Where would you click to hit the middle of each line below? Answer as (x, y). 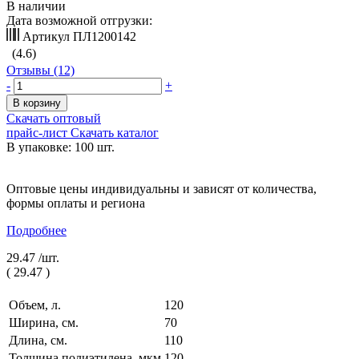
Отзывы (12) (40, 70)
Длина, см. (38, 340)
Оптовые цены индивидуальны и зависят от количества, (161, 188)
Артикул (46, 36)
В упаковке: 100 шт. (61, 147)
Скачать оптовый (54, 118)
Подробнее (36, 230)
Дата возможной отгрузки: (79, 20)
